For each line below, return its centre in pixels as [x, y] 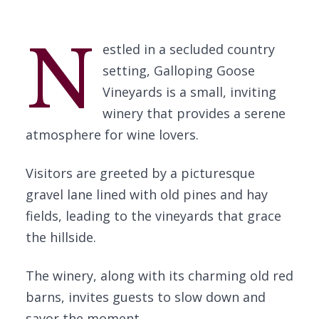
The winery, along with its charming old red [159, 276]
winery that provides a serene [194, 113]
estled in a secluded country [188, 49]
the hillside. [61, 237]
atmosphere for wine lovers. [112, 135]
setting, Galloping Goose [178, 70]
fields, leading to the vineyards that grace [153, 216]
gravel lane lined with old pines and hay [147, 194]
